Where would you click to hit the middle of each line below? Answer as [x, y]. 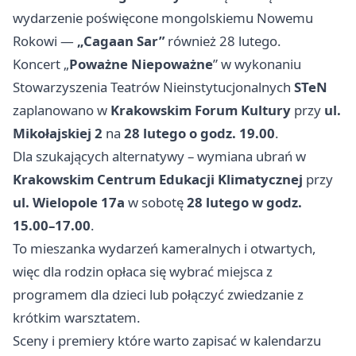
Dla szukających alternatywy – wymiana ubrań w [159, 156]
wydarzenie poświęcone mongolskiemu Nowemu [163, 17]
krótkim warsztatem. [77, 317]
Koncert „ [41, 64]
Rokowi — [45, 41]
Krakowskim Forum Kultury [201, 110]
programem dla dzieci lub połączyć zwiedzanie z [158, 294]
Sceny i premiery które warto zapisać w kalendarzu [167, 340]
